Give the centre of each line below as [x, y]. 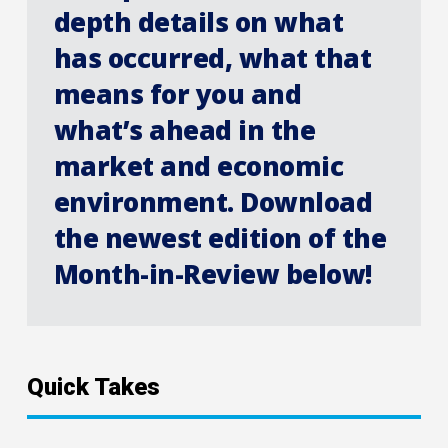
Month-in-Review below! [212, 273]
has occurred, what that [212, 57]
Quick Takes [94, 386]
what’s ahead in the [184, 129]
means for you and [177, 93]
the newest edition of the [220, 237]
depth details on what [198, 21]
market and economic [198, 165]
